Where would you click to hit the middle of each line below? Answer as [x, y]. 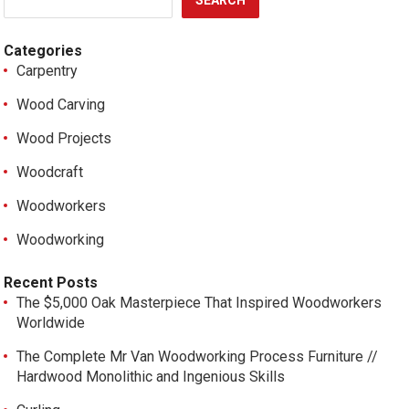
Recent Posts [51, 283]
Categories [43, 51]
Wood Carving [61, 105]
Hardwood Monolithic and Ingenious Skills [151, 377]
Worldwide [51, 323]
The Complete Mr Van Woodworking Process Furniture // [198, 357]
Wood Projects [64, 138]
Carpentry [47, 71]
